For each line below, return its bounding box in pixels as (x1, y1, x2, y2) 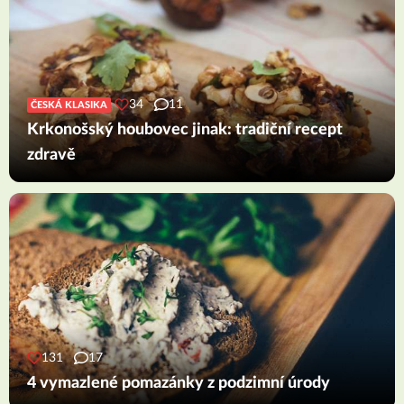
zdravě (27, 147, 76, 164)
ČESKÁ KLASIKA (31, 99, 107, 110)
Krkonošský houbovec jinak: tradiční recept (27, 122, 343, 139)
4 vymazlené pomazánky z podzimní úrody (27, 375, 330, 392)
